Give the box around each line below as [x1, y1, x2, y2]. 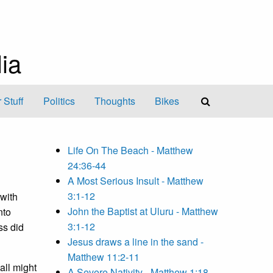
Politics [43, 94, 75, 108]
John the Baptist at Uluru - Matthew [68, 204, 218, 219]
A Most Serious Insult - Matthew [68, 174, 204, 188]
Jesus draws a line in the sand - [68, 235, 204, 249]
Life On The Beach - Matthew [68, 143, 193, 158]
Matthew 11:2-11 [68, 250, 140, 264]
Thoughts [94, 94, 135, 108]
